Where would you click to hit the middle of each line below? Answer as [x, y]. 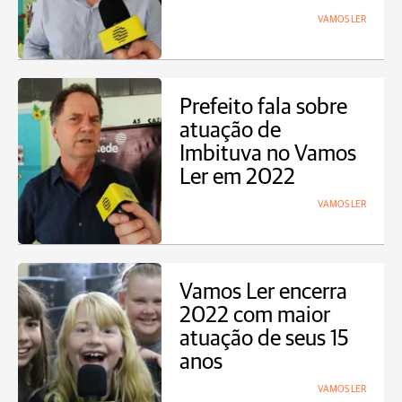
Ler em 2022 [237, 177]
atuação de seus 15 [264, 339]
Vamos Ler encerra [263, 292]
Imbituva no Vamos [268, 154]
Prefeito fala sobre [263, 107]
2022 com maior [255, 315]
